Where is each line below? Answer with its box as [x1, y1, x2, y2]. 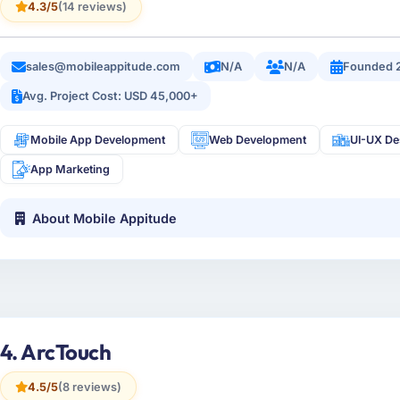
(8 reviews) [57, 379, 121, 394]
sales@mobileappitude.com [26, 59, 181, 73]
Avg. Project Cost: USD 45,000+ [22, 88, 199, 103]
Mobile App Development [30, 133, 166, 147]
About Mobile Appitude [32, 210, 178, 226]
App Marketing [30, 162, 111, 177]
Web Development [209, 133, 307, 147]
